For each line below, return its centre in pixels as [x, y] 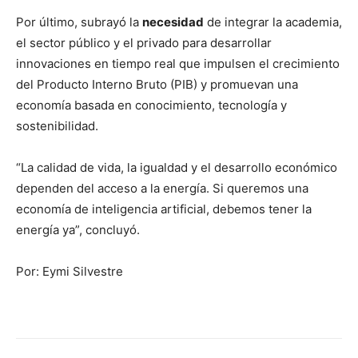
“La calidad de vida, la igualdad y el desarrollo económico [177, 168]
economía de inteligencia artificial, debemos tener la [164, 209]
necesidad [173, 22]
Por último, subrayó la [79, 22]
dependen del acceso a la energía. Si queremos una [162, 189]
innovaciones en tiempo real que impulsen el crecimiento [178, 64]
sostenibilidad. [57, 126]
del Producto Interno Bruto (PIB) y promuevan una [157, 85]
